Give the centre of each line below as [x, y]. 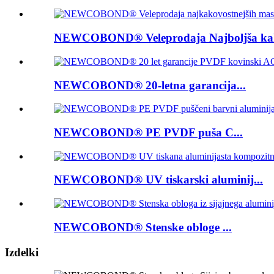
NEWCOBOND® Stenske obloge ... [143, 227]
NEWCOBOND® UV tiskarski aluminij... [158, 180]
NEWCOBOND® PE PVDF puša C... [148, 132]
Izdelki [22, 252]
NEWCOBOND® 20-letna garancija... [150, 85]
